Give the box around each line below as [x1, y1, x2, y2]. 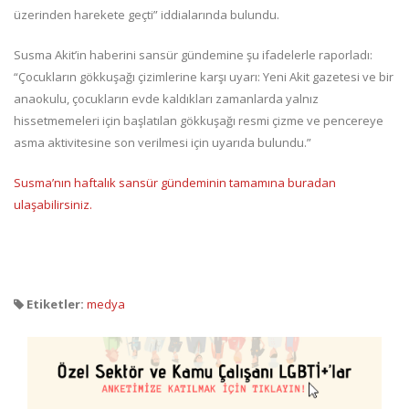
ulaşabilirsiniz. [14, 196, 92, 213]
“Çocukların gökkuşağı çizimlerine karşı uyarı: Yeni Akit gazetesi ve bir [14, 68, 393, 85]
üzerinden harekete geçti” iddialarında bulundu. [14, 6, 279, 23]
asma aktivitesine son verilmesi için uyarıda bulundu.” [14, 134, 311, 151]
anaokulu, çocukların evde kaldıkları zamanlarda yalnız [14, 90, 319, 107]
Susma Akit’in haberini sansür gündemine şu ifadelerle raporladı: [14, 47, 372, 63]
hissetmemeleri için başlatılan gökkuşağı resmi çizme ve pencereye [14, 112, 383, 129]
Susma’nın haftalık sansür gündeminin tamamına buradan [14, 174, 336, 191]
